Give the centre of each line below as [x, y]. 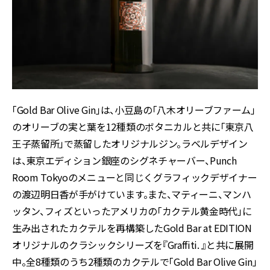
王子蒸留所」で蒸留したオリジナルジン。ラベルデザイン [130, 144]
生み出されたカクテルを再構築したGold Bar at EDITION [132, 228]
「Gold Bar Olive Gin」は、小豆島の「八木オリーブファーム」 [134, 110]
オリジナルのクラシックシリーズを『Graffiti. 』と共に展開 [133, 245]
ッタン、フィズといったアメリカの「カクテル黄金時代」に [132, 211]
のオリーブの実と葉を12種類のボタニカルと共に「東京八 [133, 127]
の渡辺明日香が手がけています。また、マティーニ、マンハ [132, 194]
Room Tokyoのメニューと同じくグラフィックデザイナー [135, 177]
